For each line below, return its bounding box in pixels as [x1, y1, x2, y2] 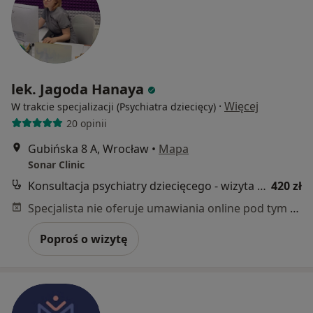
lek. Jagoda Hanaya [11, 80, 144, 99]
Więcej [224, 99, 259, 114]
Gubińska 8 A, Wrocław [28, 141, 149, 156]
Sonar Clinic [28, 158, 85, 171]
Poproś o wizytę [40, 231, 127, 247]
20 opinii [66, 116, 107, 130]
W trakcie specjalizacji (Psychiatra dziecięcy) [11, 100, 216, 113]
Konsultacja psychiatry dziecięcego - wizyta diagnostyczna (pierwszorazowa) [257, 178, 266, 194]
